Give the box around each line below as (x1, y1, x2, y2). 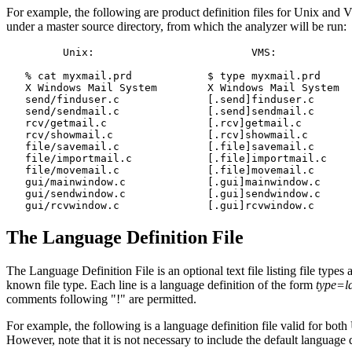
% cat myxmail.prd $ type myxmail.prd (6, 70, 321, 82)
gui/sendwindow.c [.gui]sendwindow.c (6, 188, 321, 200)
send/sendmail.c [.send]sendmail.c (6, 105, 314, 118)
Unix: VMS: (6, 46, 277, 59)
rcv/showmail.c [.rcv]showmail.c (6, 129, 308, 141)
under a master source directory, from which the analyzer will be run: (6, 20, 346, 34)
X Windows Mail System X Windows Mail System (6, 82, 339, 94)
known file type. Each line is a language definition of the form (6, 277, 316, 291)
